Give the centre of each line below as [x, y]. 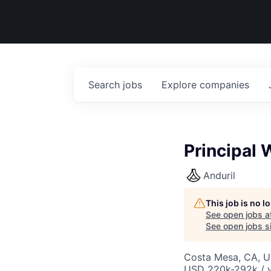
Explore [181, 85]
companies [224, 85]
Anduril [219, 175]
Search [106, 85]
